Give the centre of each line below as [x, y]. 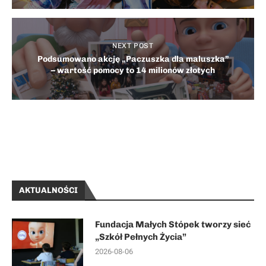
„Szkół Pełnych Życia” [141, 237]
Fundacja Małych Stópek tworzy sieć [173, 224]
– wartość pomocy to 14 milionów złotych [133, 70]
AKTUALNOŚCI [48, 190]
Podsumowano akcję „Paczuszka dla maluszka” [133, 59]
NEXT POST [133, 46]
